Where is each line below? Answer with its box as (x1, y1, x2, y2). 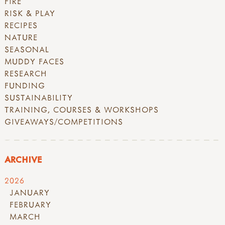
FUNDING (5, 80, 45, 90)
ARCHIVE (5, 154, 42, 166)
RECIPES (5, 20, 38, 30)
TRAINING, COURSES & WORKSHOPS (5, 104, 159, 115)
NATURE (5, 32, 38, 42)
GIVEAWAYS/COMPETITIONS (5, 116, 123, 127)
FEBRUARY (10, 199, 51, 210)
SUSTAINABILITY (5, 92, 73, 102)
